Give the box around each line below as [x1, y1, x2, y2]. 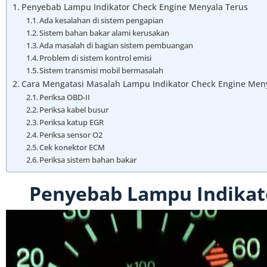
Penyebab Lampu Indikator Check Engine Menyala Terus [21, 1, 248, 13]
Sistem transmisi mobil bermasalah [39, 65, 164, 76]
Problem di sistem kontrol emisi [39, 52, 152, 64]
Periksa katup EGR [39, 117, 104, 128]
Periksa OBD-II [39, 92, 91, 103]
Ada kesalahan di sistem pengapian [39, 15, 164, 26]
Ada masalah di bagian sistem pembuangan [39, 40, 194, 51]
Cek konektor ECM [39, 142, 105, 153]
